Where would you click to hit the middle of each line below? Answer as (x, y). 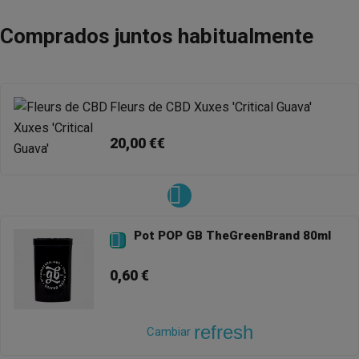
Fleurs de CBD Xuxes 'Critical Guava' (211, 107)
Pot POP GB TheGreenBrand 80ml (232, 236)
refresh (223, 333)
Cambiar (170, 332)
